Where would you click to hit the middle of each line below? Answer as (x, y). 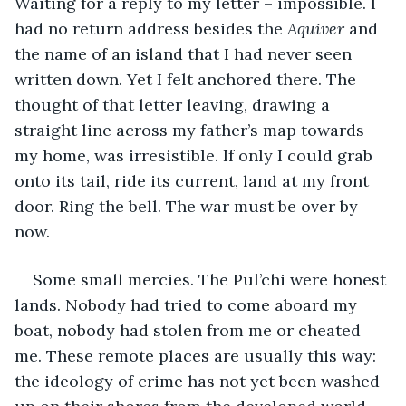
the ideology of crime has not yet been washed (199, 381)
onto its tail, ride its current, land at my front (194, 180)
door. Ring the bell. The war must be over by (188, 206)
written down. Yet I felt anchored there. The (188, 79)
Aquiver (316, 28)
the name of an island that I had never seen (185, 53)
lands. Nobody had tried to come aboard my (188, 304)
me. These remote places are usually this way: (198, 355)
